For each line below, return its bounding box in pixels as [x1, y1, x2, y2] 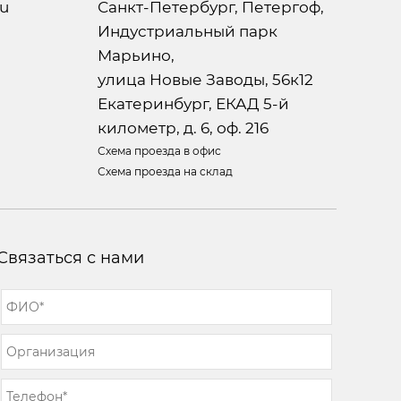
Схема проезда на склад [97, 165, 233, 178]
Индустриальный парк [97, 22, 277, 40]
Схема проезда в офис [97, 144, 221, 158]
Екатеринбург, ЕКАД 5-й [97, 95, 289, 113]
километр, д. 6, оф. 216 [97, 119, 269, 137]
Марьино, [97, 47, 175, 64]
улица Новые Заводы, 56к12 [97, 71, 313, 89]
